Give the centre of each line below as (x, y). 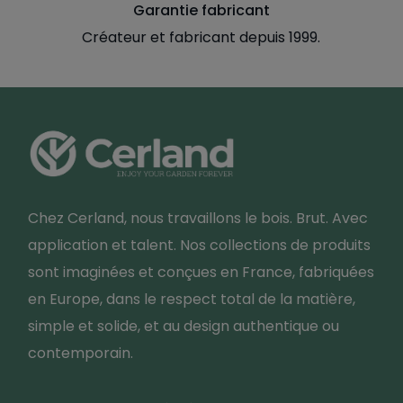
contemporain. (80, 354)
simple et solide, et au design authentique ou (183, 327)
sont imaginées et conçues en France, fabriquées (201, 273)
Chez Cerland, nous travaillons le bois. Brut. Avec (197, 219)
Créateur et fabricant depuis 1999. (201, 37)
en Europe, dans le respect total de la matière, (191, 300)
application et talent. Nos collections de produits (199, 246)
